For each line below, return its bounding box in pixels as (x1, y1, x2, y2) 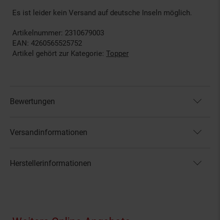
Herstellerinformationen (10, 158, 91, 168)
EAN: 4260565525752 (12, 38, 82, 48)
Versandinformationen (10, 127, 87, 137)
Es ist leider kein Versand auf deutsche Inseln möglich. (12, 8, 192, 17)
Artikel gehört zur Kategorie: (12, 49, 106, 58)
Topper (106, 49, 129, 58)
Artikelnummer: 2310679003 (12, 28, 104, 37)
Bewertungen (10, 96, 55, 106)
